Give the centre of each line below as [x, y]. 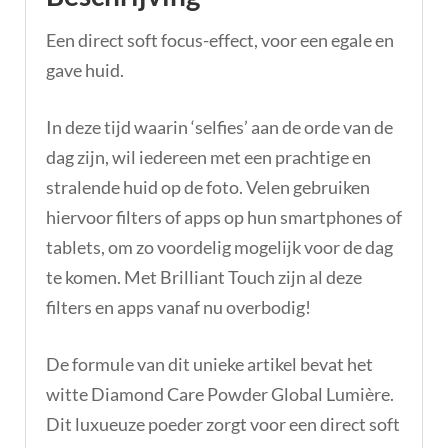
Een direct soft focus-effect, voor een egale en [220, 39]
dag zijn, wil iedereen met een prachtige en [208, 156]
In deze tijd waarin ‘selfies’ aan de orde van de [219, 126]
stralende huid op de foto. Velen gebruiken [208, 186]
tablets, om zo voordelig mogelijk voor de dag [219, 246]
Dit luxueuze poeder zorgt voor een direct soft [223, 423]
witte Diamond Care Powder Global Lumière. [220, 393]
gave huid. [85, 69]
